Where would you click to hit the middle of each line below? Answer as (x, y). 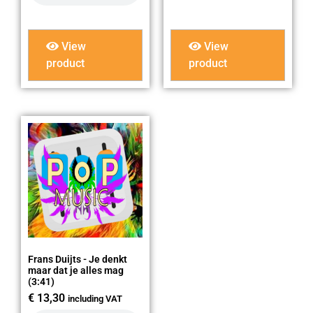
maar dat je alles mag (76, 271)
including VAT (95, 299)
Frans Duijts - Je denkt (78, 260)
